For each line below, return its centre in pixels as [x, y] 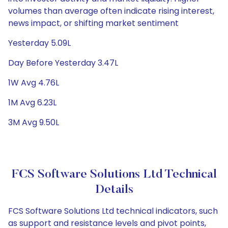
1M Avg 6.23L [32, 103]
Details [114, 190]
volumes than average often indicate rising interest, [111, 11]
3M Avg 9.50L [34, 122]
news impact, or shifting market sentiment [93, 23]
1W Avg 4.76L [34, 83]
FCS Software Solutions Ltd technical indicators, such [113, 211]
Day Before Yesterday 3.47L [63, 63]
